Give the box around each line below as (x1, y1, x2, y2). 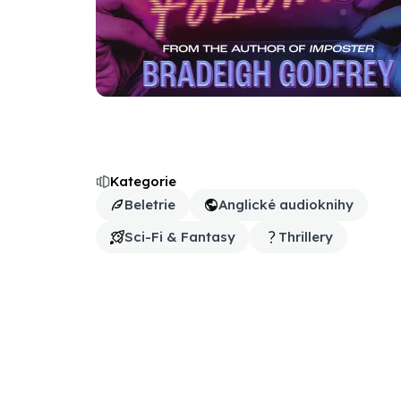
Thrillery (278, 228, 333, 245)
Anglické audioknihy (218, 196, 354, 213)
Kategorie (110, 173, 176, 190)
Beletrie (124, 196, 175, 213)
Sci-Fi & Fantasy (124, 228, 235, 245)
